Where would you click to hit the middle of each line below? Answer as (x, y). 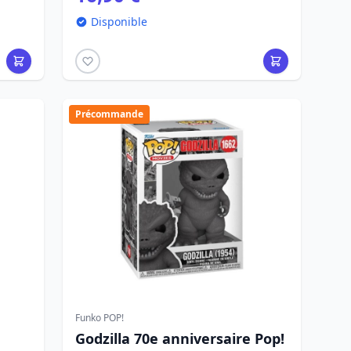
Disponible (119, 22)
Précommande (109, 114)
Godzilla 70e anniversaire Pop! (180, 338)
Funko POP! (100, 318)
